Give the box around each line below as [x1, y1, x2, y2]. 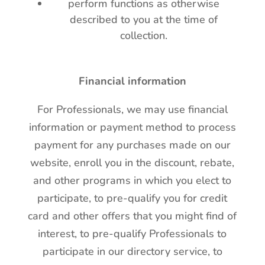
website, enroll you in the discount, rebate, [30, 156, 235, 170]
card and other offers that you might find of [28, 209, 237, 223]
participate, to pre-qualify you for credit [37, 191, 228, 205]
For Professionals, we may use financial [37, 102, 228, 117]
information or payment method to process [28, 120, 236, 134]
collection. [119, 28, 167, 43]
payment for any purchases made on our [34, 138, 231, 152]
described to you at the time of [69, 12, 218, 27]
